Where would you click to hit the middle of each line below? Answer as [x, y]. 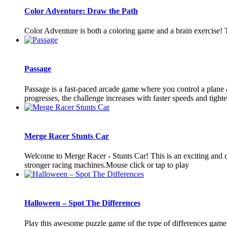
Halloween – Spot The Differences [82, 203]
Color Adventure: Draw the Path [81, 11]
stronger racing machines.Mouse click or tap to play [107, 165]
